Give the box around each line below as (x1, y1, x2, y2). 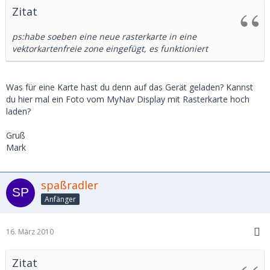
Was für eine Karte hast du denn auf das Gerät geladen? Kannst (6, 81, 253, 93)
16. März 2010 (6, 227, 54, 237)
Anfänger (45, 194, 76, 204)
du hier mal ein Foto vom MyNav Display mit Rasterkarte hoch (6, 93, 250, 105)
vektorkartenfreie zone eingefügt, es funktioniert (12, 43, 208, 55)
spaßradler (41, 178, 98, 193)
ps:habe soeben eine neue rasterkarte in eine (12, 31, 196, 43)
